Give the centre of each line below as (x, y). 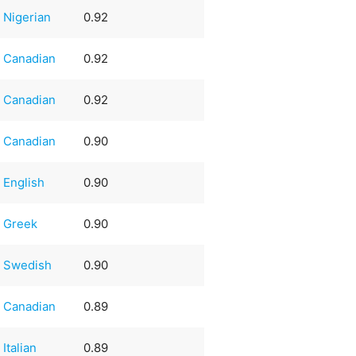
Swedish (28, 265)
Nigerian (27, 17)
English (24, 182)
